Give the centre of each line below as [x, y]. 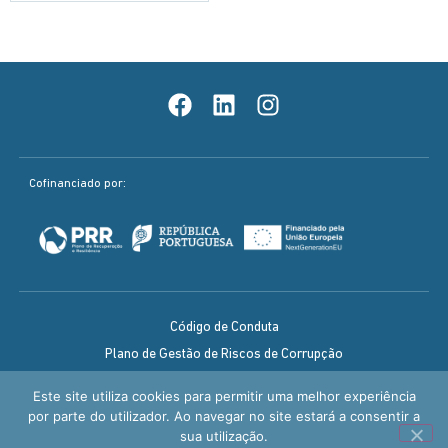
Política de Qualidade [224, 382]
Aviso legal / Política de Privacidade [224, 409]
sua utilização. [224, 436]
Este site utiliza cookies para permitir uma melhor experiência [224, 396]
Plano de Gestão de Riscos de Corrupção [224, 355]
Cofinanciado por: [77, 183]
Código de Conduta [224, 328]
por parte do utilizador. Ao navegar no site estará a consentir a [224, 416]
